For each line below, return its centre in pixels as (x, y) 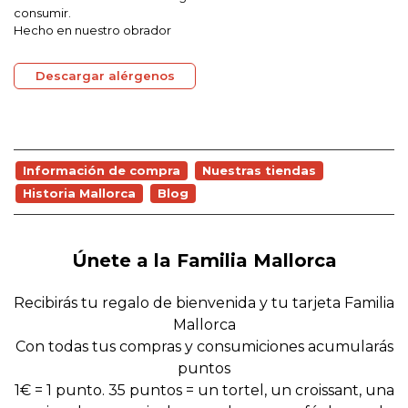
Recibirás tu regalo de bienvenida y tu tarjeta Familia (204, 303)
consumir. (42, 13)
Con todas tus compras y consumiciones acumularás (204, 347)
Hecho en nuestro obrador (92, 30)
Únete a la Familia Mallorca (204, 260)
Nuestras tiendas (259, 170)
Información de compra (102, 170)
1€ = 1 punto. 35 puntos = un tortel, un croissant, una (204, 390)
